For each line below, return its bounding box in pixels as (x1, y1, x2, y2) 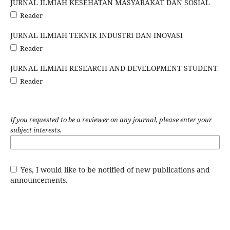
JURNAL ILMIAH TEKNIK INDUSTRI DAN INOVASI (10, 30, 183, 40)
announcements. (10, 175, 68, 185)
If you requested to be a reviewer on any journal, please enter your (10, 114, 212, 124)
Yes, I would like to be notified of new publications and (18, 164, 210, 175)
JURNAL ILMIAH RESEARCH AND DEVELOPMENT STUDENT (10, 63, 218, 73)
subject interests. (10, 125, 62, 135)
